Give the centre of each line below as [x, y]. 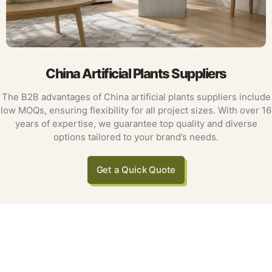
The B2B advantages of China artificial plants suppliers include [136, 97]
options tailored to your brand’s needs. [136, 137]
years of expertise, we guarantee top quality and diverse [136, 124]
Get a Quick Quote [136, 170]
